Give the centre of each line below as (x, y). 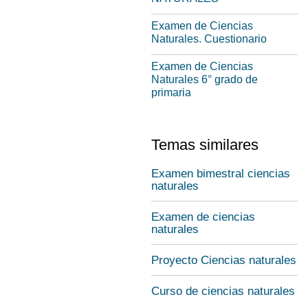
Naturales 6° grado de (205, 79)
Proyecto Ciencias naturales (224, 260)
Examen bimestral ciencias (221, 174)
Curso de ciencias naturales (223, 291)
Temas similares (205, 145)
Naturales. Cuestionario (209, 39)
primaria (171, 92)
